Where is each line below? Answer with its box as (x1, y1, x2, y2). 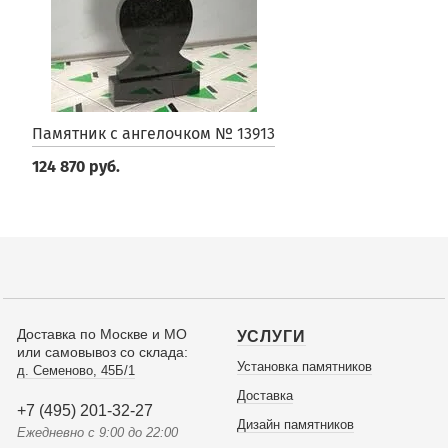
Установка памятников (236, 359, 372, 374)
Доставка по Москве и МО (17, 326, 187, 342)
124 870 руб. (32, 157, 120, 176)
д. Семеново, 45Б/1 (17, 363, 135, 378)
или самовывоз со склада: (17, 344, 188, 360)
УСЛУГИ (236, 328, 306, 345)
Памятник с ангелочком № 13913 (32, 124, 275, 143)
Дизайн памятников (236, 417, 354, 432)
